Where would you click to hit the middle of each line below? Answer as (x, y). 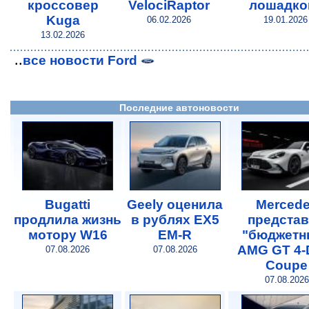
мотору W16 (68, 235)
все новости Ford (82, 60)
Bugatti (68, 204)
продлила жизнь (68, 219)
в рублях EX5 (175, 219)
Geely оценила (175, 204)
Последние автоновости (179, 107)
